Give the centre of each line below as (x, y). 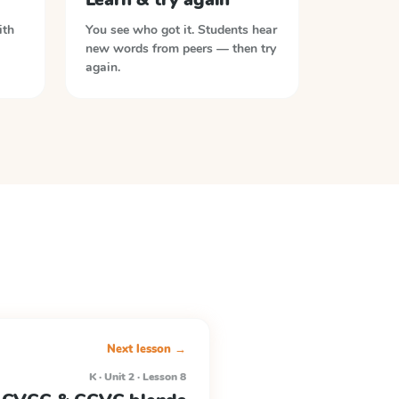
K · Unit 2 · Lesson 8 (138, 377)
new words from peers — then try (180, 49)
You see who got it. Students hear (181, 30)
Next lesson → (147, 349)
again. (102, 67)
